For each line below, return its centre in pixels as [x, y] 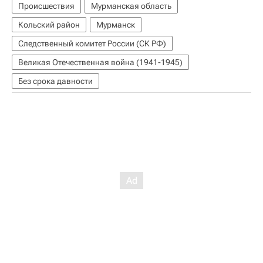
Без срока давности [55, 81]
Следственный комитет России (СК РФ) [92, 43]
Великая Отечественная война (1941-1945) [100, 62]
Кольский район [49, 24]
